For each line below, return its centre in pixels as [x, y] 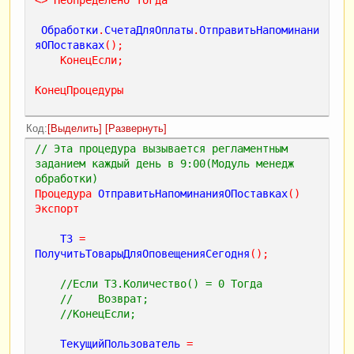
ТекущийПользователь [120, 343]
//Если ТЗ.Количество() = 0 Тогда [161, 283]
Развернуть [136, 128]
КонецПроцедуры [79, 90]
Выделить [75, 128]
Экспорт [57, 208]
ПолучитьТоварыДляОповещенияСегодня [142, 253]
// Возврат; [104, 298]
